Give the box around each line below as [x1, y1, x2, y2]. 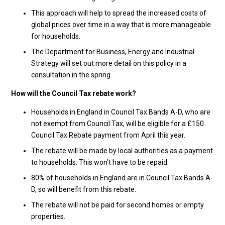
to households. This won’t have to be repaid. [31, 158, 169, 166]
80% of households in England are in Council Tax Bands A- [31, 174, 213, 182]
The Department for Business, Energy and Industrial [31, 48, 194, 56]
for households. [31, 32, 80, 40]
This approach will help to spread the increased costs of [31, 9, 206, 17]
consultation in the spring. [31, 71, 112, 79]
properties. [31, 212, 65, 220]
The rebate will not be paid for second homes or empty [31, 201, 204, 209]
